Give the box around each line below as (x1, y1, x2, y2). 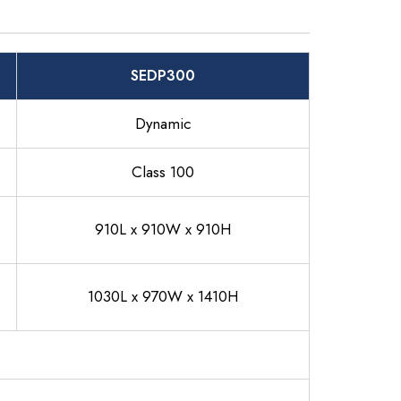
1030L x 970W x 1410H (88, 286, 238, 307)
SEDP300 (131, 65, 195, 86)
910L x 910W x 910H (95, 218, 231, 240)
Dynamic (134, 113, 192, 134)
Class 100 (132, 161, 194, 183)
